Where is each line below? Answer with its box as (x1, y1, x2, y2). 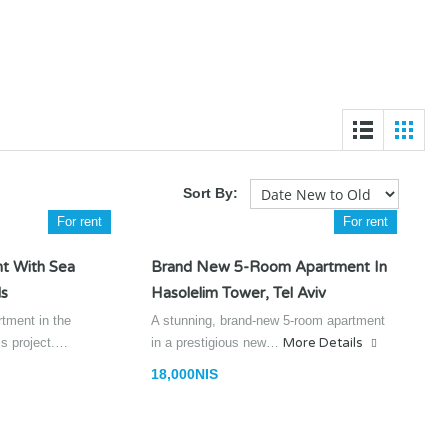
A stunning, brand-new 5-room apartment (151, 313, 385, 328)
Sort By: (183, 184, 238, 201)
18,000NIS (151, 366, 218, 382)
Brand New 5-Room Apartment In (151, 258, 387, 276)
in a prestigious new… (151, 335, 283, 350)
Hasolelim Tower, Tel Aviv (151, 284, 326, 302)
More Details (283, 335, 366, 351)
